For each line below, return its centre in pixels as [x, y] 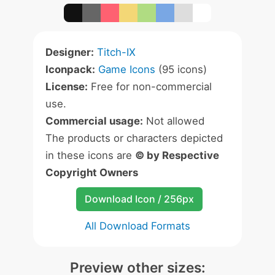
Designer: [70, 52]
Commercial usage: [94, 121]
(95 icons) [181, 69]
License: [67, 87]
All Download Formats [137, 226]
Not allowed [174, 121]
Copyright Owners [92, 172]
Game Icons [127, 69]
